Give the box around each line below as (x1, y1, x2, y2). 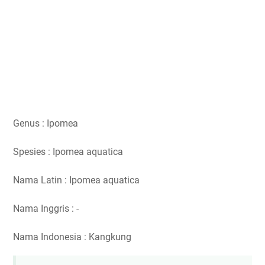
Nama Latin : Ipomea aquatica (13, 174, 140, 186)
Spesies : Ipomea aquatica (13, 146, 123, 157)
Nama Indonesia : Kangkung (13, 231, 131, 243)
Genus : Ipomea (13, 117, 78, 129)
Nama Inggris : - (13, 202, 79, 214)
